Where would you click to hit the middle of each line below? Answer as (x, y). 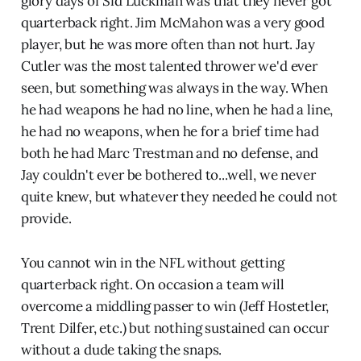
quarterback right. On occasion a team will (152, 285)
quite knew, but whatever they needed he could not (179, 197)
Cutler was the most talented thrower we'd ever (169, 66)
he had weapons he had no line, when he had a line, (177, 110)
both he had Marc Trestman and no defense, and (170, 154)
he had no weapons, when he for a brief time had (170, 132)
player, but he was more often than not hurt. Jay (168, 45)
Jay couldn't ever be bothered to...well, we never (168, 175)
